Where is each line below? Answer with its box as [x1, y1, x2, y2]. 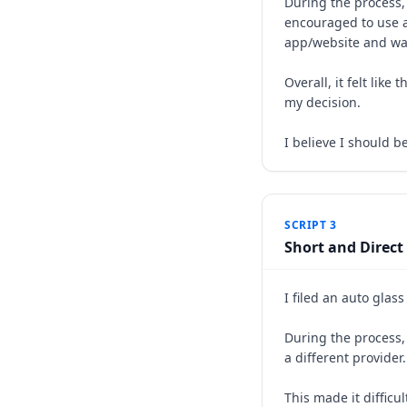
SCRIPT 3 [284, 217, 337, 233]
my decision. [284, 94, 361, 111]
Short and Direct [284, 237, 403, 257]
